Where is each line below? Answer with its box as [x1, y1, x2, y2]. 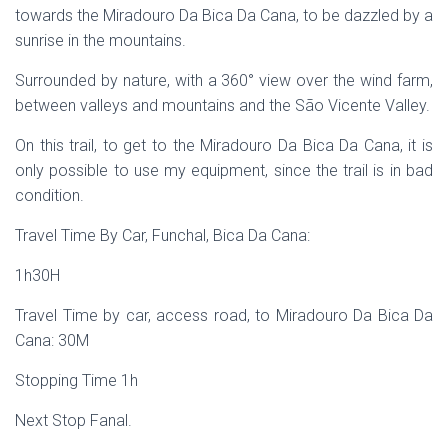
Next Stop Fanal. [15, 411, 132, 430]
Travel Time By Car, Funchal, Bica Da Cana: [15, 226, 310, 245]
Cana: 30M [15, 331, 89, 350]
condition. [15, 186, 84, 205]
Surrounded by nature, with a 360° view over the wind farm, [15, 71, 433, 90]
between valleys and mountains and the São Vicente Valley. [15, 96, 430, 115]
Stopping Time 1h [15, 371, 138, 390]
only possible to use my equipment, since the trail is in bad [15, 161, 433, 180]
